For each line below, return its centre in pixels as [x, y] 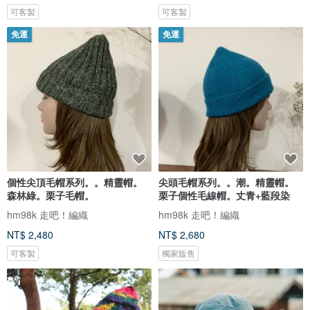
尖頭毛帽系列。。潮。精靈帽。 [226, 182]
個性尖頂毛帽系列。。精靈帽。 [75, 182]
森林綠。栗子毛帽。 [51, 195]
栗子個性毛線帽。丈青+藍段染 [224, 195]
